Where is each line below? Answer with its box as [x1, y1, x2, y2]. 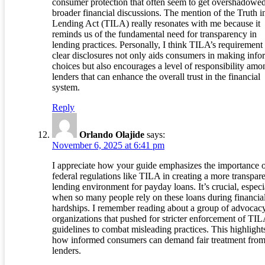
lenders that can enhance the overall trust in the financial [52, 72, 260, 82]
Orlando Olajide [79, 130, 144, 140]
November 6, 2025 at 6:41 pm [52, 140, 164, 151]
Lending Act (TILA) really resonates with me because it [52, 18, 260, 29]
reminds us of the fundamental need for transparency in [52, 29, 257, 40]
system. [52, 82, 80, 93]
